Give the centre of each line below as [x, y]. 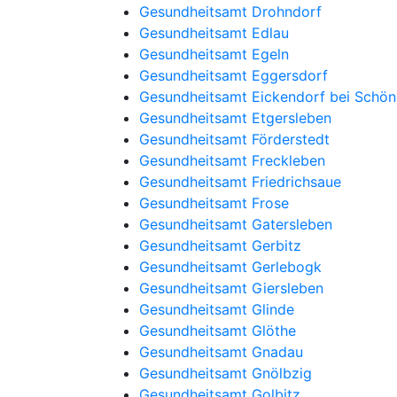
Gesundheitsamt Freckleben [232, 160]
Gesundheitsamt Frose [214, 203]
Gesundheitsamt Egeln [214, 54]
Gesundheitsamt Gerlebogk [230, 267]
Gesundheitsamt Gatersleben [236, 224]
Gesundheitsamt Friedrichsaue [240, 182]
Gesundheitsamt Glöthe [218, 331]
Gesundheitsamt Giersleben [231, 288]
